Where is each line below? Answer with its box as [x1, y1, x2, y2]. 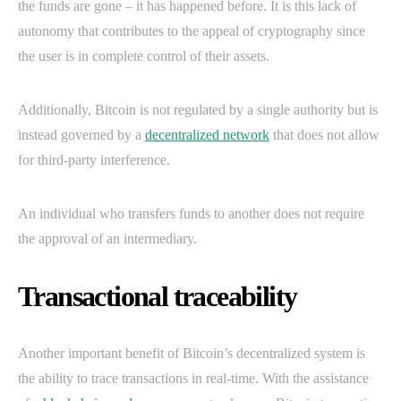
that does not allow [269, 127, 380, 143]
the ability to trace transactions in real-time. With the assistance [18, 371, 369, 387]
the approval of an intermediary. [18, 231, 197, 247]
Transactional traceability [18, 280, 297, 313]
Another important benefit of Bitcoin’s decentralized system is [18, 346, 365, 362]
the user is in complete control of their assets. [18, 48, 269, 64]
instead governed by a [18, 127, 145, 143]
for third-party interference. [18, 152, 170, 168]
